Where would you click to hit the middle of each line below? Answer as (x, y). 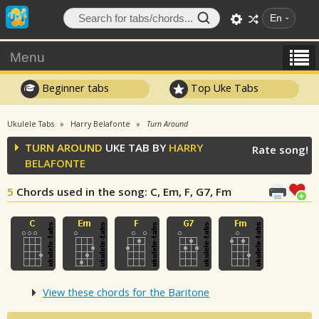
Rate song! (280, 150)
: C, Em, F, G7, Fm (188, 192)
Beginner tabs (74, 88)
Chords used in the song (80, 192)
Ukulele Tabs (31, 124)
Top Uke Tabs (224, 88)
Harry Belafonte (100, 124)
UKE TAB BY (136, 147)
